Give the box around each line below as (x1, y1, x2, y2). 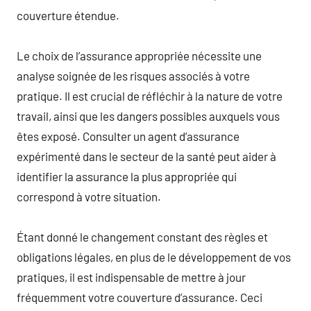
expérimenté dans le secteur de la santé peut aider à (17, 149, 276, 163)
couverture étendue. (17, 8, 119, 22)
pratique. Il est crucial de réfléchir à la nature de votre (17, 88, 283, 103)
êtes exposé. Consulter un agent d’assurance (17, 128, 239, 143)
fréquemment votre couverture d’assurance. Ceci (17, 289, 262, 304)
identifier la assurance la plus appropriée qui (17, 169, 237, 183)
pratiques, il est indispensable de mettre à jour (17, 269, 246, 284)
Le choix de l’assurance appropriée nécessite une (17, 48, 262, 62)
